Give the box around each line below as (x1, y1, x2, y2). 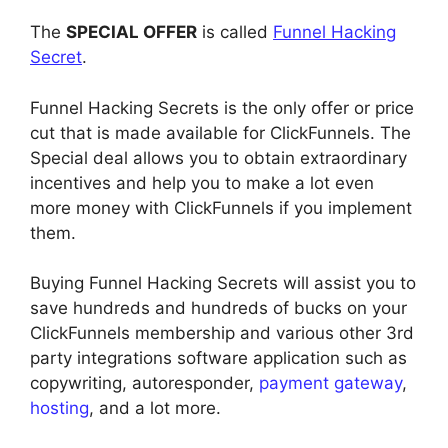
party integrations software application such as (30, 348, 407, 369)
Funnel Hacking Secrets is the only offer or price (30, 97, 414, 118)
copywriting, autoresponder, (30, 373, 259, 394)
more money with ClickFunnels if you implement (30, 197, 412, 218)
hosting (30, 398, 89, 419)
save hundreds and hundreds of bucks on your (30, 298, 407, 319)
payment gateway (259, 373, 402, 394)
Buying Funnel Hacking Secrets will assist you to (30, 273, 416, 294)
